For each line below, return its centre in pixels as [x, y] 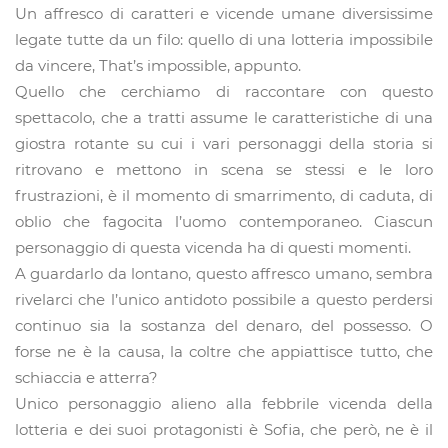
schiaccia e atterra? [86, 378]
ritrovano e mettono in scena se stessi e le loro [224, 170]
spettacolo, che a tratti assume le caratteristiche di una [224, 118]
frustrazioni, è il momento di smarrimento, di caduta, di [224, 196]
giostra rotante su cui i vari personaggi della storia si [224, 144]
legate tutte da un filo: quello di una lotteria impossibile [224, 40]
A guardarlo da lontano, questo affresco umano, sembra [224, 274]
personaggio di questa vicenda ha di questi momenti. [213, 248]
